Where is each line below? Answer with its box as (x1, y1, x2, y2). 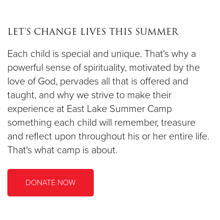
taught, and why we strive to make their (7, 89, 171, 101)
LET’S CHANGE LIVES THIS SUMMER (7, 24, 181, 39)
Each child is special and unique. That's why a (7, 48, 196, 60)
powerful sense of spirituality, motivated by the (7, 61, 200, 74)
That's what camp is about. (7, 144, 117, 156)
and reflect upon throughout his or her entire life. (7, 130, 209, 142)
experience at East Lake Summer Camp (7, 103, 172, 115)
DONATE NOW (26, 177, 76, 188)
